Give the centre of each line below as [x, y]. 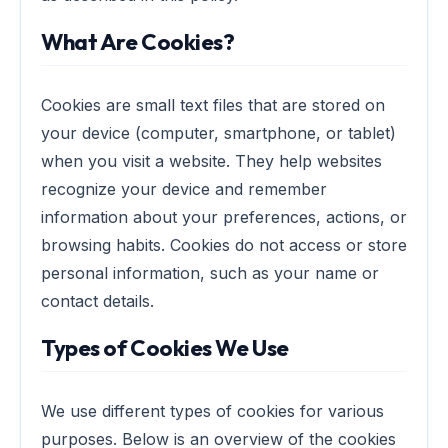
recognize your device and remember [184, 189]
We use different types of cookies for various [212, 411]
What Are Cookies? [138, 42]
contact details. [97, 301]
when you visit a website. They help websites [211, 161]
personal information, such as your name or [210, 273]
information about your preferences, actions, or [224, 217]
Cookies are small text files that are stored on [213, 105]
